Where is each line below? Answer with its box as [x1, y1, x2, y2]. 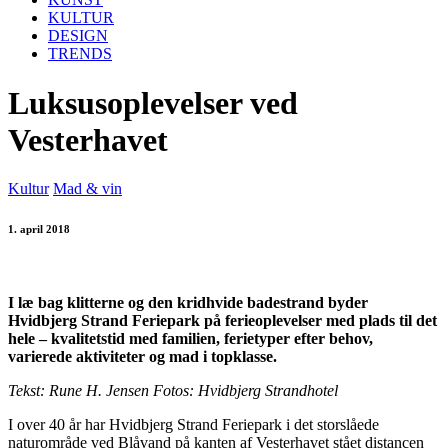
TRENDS [48, 45, 112, 63]
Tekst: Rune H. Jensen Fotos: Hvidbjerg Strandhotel [8, 382, 338, 400]
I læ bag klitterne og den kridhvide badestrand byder [8, 294, 368, 312]
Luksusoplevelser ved [8, 84, 298, 121]
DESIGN [48, 27, 108, 45]
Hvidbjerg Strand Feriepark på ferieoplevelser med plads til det [8, 312, 437, 330]
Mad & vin [53, 180, 122, 198]
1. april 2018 [8, 223, 70, 236]
